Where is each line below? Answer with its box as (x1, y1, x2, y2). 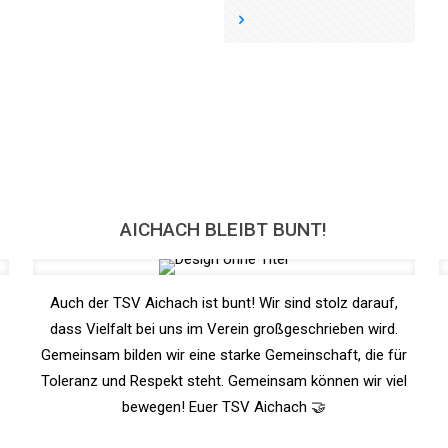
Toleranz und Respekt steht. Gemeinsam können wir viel (40, 372, 407, 390)
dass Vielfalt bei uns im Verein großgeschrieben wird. (49, 320, 398, 338)
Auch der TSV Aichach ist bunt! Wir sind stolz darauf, (49, 294, 398, 312)
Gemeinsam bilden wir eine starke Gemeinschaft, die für (40, 346, 407, 364)
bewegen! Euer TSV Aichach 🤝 (121, 398, 326, 416)
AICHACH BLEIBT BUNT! (120, 218, 328, 241)
